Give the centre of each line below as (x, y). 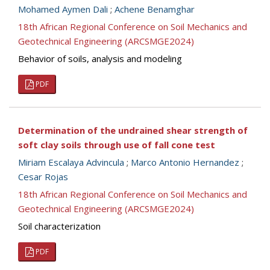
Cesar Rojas (43, 177)
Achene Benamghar (155, 9)
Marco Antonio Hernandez (185, 162)
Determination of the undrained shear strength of (133, 130)
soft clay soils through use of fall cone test (117, 145)
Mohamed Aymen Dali (63, 9)
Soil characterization (59, 226)
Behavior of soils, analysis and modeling (100, 58)
